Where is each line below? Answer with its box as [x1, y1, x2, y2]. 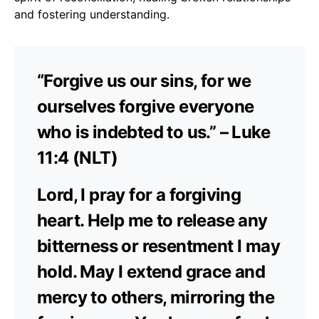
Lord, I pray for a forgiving [37, 184, 241, 205]
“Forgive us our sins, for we [37, 70, 251, 91]
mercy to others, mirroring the [37, 286, 274, 308]
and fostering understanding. [14, 6, 169, 21]
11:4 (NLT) [37, 147, 118, 168]
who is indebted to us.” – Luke [37, 121, 270, 142]
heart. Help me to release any [37, 209, 268, 231]
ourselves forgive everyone [37, 95, 254, 117]
